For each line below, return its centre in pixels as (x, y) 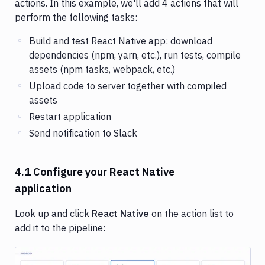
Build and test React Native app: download (121, 41)
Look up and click (53, 213)
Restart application (70, 116)
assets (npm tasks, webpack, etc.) (102, 69)
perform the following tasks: (76, 17)
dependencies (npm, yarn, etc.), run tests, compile (135, 55)
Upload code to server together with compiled (128, 85)
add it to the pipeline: (60, 227)
